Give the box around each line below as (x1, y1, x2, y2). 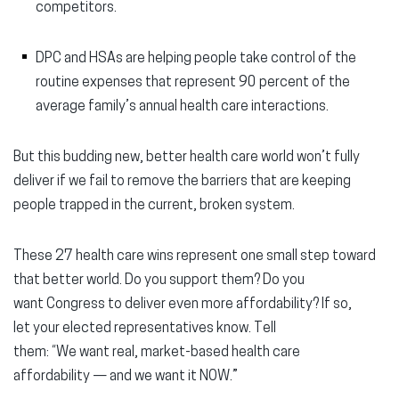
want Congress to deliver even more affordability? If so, (13, 297, 352, 312)
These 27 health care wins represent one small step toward (13, 249, 376, 264)
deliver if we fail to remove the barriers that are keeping (13, 175, 351, 189)
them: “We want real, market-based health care (13, 346, 300, 360)
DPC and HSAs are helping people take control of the (36, 52, 356, 66)
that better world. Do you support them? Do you (13, 273, 305, 288)
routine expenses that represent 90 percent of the (36, 76, 350, 90)
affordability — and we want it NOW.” (13, 370, 240, 384)
